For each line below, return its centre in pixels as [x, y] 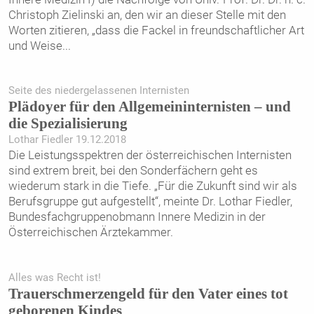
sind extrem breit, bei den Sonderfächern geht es [133, 171]
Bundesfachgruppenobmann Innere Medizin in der [137, 217]
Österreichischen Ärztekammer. [90, 232]
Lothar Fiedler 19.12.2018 [67, 140]
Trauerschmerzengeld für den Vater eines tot [148, 293]
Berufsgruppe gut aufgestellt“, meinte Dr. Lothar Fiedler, [150, 202]
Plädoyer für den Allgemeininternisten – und [149, 107]
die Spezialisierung [68, 124]
